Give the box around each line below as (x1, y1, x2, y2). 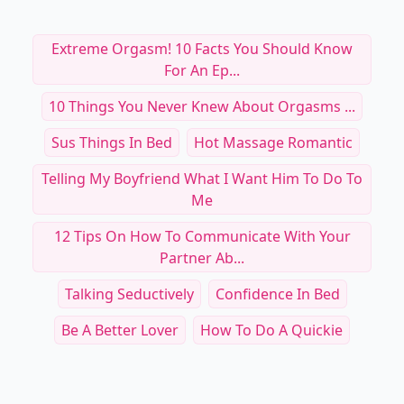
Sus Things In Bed (51, 133, 172, 152)
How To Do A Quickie (200, 320, 343, 340)
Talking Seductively (64, 284, 194, 304)
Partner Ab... (160, 248, 244, 268)
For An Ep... (164, 60, 240, 80)
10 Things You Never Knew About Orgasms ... (49, 96, 355, 116)
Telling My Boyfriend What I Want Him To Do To (41, 169, 363, 188)
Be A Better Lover (61, 320, 179, 340)
